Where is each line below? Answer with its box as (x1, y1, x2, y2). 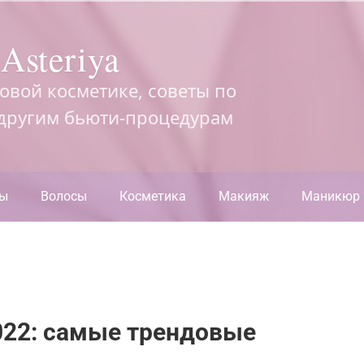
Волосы (41, 188, 87, 204)
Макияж (219, 188, 269, 204)
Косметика (119, 188, 186, 204)
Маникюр (301, 188, 360, 204)
